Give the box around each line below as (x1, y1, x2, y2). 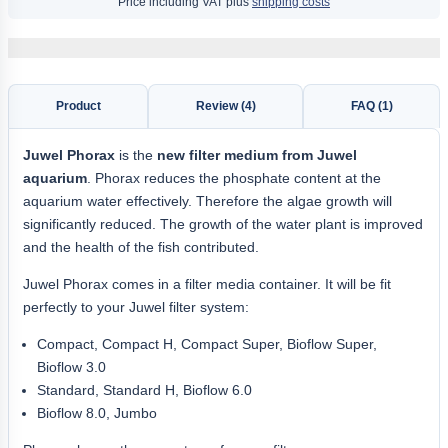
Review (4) (195, 99, 256, 114)
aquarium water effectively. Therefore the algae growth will (23, 193, 392, 210)
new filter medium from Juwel (157, 147, 357, 164)
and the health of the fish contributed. (23, 239, 259, 256)
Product (55, 99, 101, 114)
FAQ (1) (350, 99, 393, 114)
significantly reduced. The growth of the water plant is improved (23, 216, 423, 233)
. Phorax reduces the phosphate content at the (87, 170, 381, 187)
